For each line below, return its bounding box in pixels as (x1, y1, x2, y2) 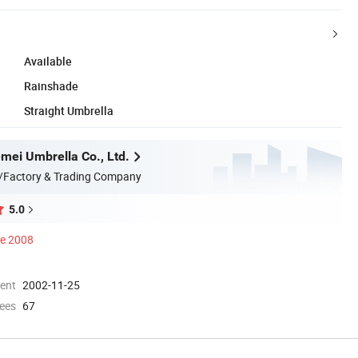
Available (24, 53, 72, 69)
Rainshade (24, 78, 78, 93)
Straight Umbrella (24, 102, 113, 118)
